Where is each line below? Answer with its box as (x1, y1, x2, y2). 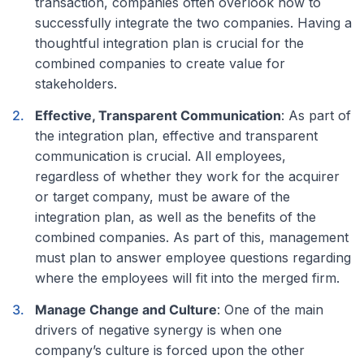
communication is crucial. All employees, (35, 147, 286, 164)
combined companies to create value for (35, 54, 285, 71)
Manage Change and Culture (35, 301, 217, 318)
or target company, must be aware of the (35, 188, 290, 205)
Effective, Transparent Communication (35, 106, 281, 123)
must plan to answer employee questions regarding (35, 249, 351, 266)
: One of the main (217, 301, 323, 318)
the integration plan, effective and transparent (35, 127, 318, 144)
